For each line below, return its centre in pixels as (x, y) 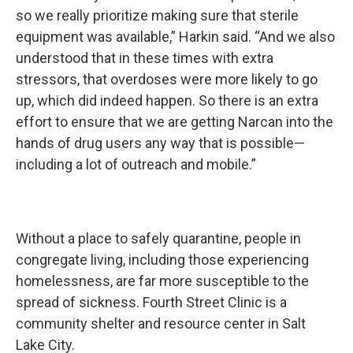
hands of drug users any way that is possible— (160, 143)
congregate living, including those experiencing (162, 260)
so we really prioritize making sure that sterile (157, 16)
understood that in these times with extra (145, 58)
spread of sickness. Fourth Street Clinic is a (151, 303)
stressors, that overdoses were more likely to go (167, 80)
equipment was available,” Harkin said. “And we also (175, 37)
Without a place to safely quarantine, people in (158, 239)
